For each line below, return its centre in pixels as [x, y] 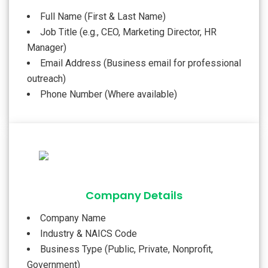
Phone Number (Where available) [109, 94]
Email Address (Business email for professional [141, 63]
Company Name [73, 218]
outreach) [46, 78]
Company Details [134, 195]
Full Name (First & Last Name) [103, 16]
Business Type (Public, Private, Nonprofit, [127, 249]
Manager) [47, 47]
